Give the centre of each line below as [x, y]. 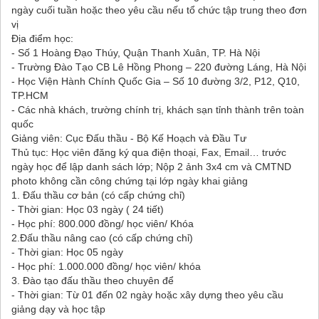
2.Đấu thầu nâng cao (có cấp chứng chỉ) [102, 237]
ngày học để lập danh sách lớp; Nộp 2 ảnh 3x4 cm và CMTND [151, 166]
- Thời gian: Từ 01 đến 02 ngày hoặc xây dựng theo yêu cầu [147, 294]
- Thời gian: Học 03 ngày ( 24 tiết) [88, 209]
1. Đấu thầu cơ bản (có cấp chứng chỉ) [98, 195]
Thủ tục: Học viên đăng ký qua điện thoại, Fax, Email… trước [149, 152]
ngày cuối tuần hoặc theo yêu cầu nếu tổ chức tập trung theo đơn [159, 10]
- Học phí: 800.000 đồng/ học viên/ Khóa [103, 223]
